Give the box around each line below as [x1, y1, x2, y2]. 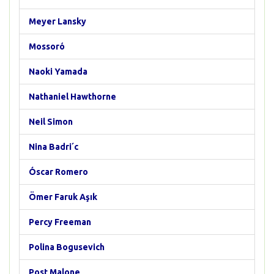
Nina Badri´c [29, 142, 78, 152]
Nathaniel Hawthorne [29, 92, 116, 102]
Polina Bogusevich [29, 242, 105, 252]
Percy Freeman [29, 217, 91, 227]
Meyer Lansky [29, 17, 86, 26]
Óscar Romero [29, 167, 88, 177]
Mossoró [29, 42, 65, 51]
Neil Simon [29, 117, 73, 127]
